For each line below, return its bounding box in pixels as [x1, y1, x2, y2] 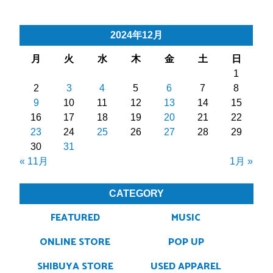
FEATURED [50, 210, 100, 227]
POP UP [168, 234, 204, 251]
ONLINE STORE [40, 234, 111, 251]
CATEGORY [109, 188, 164, 199]
